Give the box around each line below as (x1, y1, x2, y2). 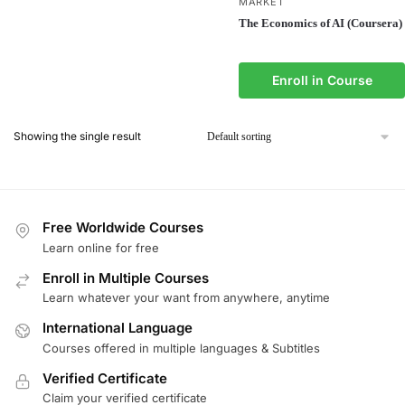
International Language (42, 319, 193, 337)
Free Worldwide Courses (42, 219, 203, 237)
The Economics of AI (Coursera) (239, 16, 402, 31)
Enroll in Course (271, 72, 372, 89)
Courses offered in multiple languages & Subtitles (42, 340, 320, 355)
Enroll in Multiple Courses (42, 268, 209, 287)
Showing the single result (14, 129, 141, 144)
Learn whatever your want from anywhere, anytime (42, 290, 330, 306)
